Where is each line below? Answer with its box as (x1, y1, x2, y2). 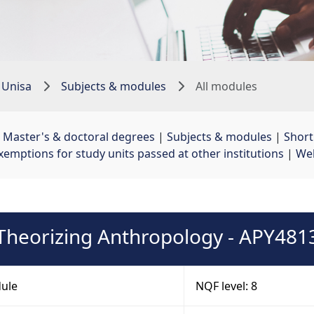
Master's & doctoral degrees (3, 129, 155, 145)
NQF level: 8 (196, 278, 257, 294)
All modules (196, 78, 257, 95)
